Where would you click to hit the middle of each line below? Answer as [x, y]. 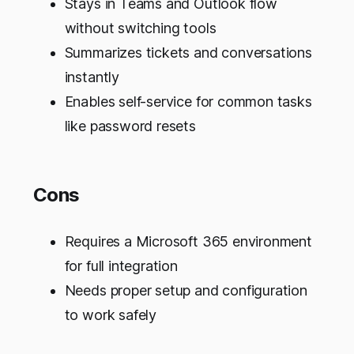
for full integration [121, 266]
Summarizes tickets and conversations [188, 53]
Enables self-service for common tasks [188, 102]
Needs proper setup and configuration [186, 291]
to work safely [111, 315]
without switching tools [140, 28]
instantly [92, 77]
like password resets [130, 126]
